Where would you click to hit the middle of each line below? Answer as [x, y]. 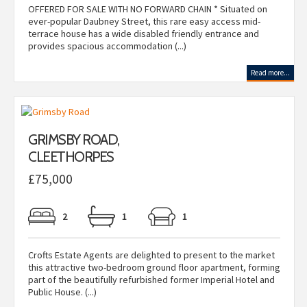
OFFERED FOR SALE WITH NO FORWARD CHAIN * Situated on [148, 9]
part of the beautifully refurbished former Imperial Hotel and [151, 280]
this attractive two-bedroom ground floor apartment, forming [154, 267]
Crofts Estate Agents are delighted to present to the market [151, 255]
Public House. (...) [62, 292]
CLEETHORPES [71, 157]
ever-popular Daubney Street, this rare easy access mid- [144, 21]
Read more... [270, 73]
